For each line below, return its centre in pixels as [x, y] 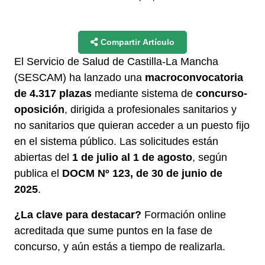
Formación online [184, 214]
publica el [38, 173]
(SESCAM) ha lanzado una [80, 77]
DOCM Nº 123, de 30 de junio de [142, 173]
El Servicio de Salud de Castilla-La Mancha [116, 61]
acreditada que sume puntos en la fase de [113, 230]
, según [210, 157]
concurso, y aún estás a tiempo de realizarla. [120, 246]
